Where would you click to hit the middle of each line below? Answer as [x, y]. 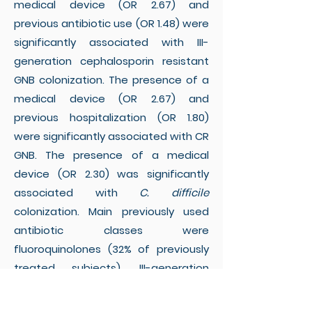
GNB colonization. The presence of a [111, 80]
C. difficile [174, 193]
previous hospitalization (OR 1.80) [111, 117]
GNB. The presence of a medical [111, 155]
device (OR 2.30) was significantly [111, 174]
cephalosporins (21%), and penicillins [111, 287]
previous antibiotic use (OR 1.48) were [111, 23]
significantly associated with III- [111, 42]
